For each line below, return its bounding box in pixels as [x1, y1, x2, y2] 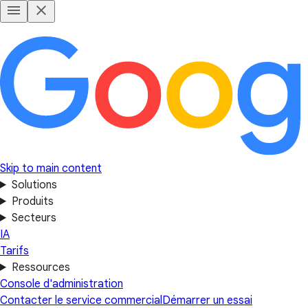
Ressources [11, 261, 70, 274]
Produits [11, 195, 54, 208]
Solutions [11, 178, 57, 192]
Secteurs [11, 211, 56, 225]
